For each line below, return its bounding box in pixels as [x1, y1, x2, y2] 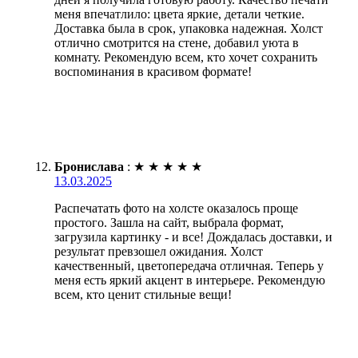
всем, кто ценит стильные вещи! [54, 287, 232, 301]
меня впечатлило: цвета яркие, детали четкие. [54, 6, 304, 21]
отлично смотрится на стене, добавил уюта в [54, 35, 299, 50]
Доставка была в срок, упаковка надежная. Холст [54, 21, 323, 35]
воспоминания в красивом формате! [54, 64, 252, 78]
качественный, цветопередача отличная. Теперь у [54, 258, 324, 272]
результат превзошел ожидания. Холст [54, 244, 263, 258]
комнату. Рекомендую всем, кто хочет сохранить [54, 50, 317, 64]
